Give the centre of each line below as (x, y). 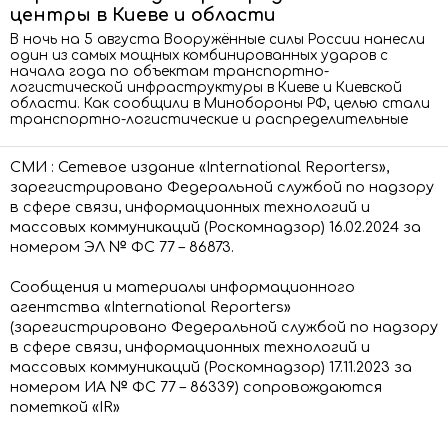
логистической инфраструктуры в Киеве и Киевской (206, 87)
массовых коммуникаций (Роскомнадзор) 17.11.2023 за (211, 366)
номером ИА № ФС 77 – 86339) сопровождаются (196, 386)
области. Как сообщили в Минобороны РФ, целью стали (220, 103)
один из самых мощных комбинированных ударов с (199, 55)
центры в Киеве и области (143, 14)
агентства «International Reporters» (150, 306)
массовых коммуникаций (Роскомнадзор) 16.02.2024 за (215, 226)
